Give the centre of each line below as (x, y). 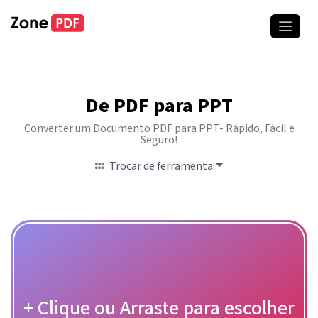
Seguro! (159, 140)
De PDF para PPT (159, 106)
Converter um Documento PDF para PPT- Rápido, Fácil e (159, 129)
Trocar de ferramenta (161, 166)
